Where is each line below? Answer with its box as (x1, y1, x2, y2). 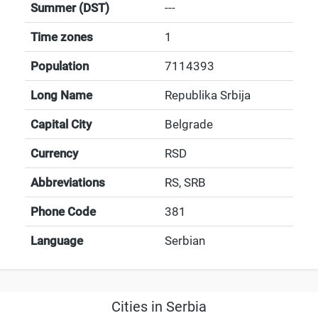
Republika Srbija (165, 88, 251, 102)
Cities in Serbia (111, 298, 207, 315)
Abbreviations (31, 175, 105, 190)
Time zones (31, 30, 93, 44)
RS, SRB (165, 175, 206, 190)
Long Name (31, 88, 92, 102)
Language (31, 234, 83, 248)
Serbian (165, 234, 205, 248)
